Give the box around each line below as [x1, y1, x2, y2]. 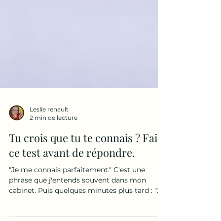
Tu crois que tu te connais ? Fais [9, 174, 162, 188]
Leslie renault [30, 149, 69, 156]
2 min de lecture [30, 157, 77, 165]
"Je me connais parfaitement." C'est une [9, 209, 145, 218]
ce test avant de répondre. [9, 188, 135, 203]
